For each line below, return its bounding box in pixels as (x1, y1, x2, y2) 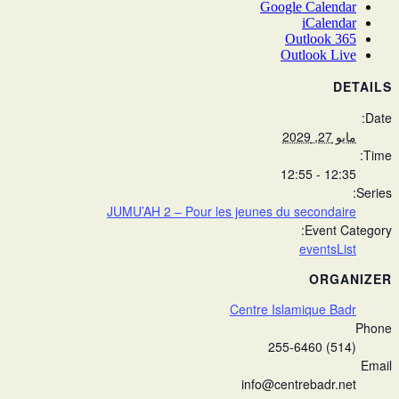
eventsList (299, 240, 356, 258)
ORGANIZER (309, 270, 392, 289)
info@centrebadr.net (241, 375, 356, 394)
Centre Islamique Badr (230, 300, 356, 319)
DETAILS (333, 77, 392, 96)
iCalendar (302, 15, 356, 31)
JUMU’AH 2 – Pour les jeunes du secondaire (107, 202, 356, 221)
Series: (356, 183, 392, 202)
